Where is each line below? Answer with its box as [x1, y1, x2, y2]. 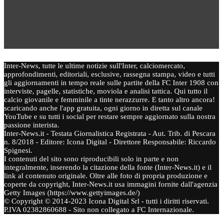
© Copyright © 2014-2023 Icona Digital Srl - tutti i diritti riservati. [4, 197, 209, 205]
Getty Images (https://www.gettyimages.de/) [4, 188, 140, 197]
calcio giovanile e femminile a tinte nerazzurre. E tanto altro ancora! [4, 95, 215, 104]
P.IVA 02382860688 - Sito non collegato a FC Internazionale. [4, 205, 194, 214]
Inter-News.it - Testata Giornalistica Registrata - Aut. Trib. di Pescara [4, 129, 216, 137]
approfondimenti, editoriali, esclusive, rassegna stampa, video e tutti [4, 70, 215, 78]
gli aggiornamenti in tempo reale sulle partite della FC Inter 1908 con [4, 78, 219, 87]
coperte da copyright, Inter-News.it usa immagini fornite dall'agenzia [4, 180, 218, 188]
